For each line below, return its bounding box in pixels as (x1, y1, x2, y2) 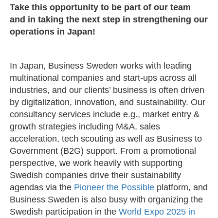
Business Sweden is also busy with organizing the (10, 195, 203, 205)
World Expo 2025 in (119, 207, 195, 217)
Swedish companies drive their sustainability (10, 170, 181, 181)
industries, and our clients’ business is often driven (10, 85, 204, 95)
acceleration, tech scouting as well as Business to (10, 134, 202, 144)
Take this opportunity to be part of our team (10, 2, 191, 13)
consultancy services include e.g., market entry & (10, 109, 200, 120)
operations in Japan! (10, 27, 95, 37)
